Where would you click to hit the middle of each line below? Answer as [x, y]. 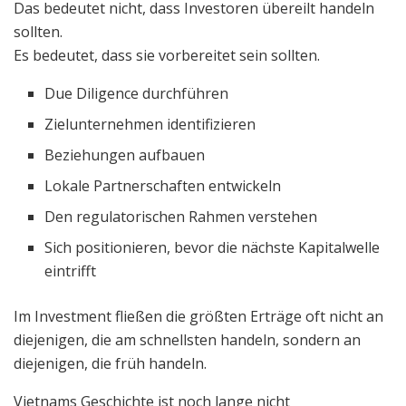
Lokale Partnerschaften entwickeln [163, 185]
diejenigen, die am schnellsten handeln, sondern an [187, 339]
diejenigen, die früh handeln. [110, 363]
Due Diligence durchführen [137, 93]
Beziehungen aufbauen [125, 155]
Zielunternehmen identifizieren [150, 124]
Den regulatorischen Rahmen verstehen [181, 216]
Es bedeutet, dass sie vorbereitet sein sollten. [167, 55]
